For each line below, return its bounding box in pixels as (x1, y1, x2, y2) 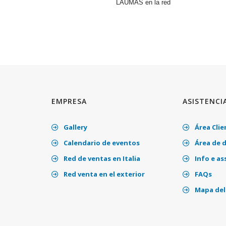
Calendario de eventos (62, 138, 140, 147)
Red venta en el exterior (62, 169, 145, 179)
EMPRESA (51, 96, 87, 106)
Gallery (62, 122, 87, 132)
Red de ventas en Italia (62, 153, 140, 163)
